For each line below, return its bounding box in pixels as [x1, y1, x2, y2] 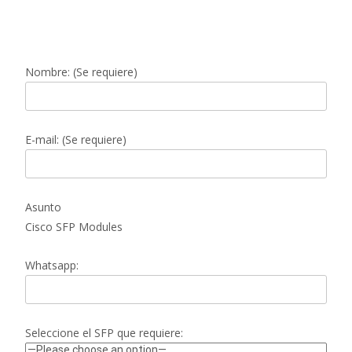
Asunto [25, 199, 61, 214]
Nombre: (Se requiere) [25, 64, 137, 79]
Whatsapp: [25, 257, 79, 273]
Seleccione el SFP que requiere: [25, 324, 183, 340]
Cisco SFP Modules [25, 218, 123, 234]
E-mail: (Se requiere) [25, 131, 126, 147]
